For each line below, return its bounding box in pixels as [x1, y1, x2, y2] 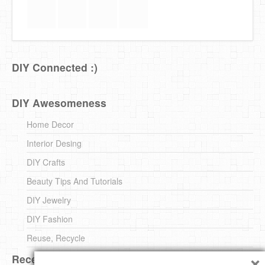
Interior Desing [27, 137, 82, 149]
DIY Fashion [27, 212, 73, 225]
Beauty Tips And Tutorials [27, 174, 122, 187]
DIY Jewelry [27, 193, 71, 206]
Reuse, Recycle [27, 231, 85, 244]
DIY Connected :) [12, 59, 98, 75]
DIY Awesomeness [12, 95, 106, 110]
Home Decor [27, 118, 74, 130]
